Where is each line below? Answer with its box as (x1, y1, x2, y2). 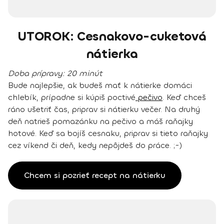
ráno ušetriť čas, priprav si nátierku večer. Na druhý (8, 104, 200, 115)
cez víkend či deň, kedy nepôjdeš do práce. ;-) (8, 140, 182, 151)
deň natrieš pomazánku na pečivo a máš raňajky (8, 116, 193, 127)
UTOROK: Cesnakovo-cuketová (17, 28, 206, 45)
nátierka (86, 45, 138, 62)
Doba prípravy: (8, 68, 67, 79)
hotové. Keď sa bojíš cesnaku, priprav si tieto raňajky (8, 128, 208, 139)
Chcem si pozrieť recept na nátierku (24, 170, 165, 181)
